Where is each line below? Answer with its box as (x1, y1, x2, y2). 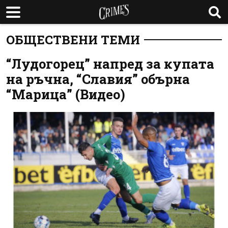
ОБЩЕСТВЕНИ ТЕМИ (6, 32, 140, 48)
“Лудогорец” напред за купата (6, 55, 214, 72)
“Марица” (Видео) (6, 85, 125, 103)
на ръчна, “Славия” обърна (6, 70, 190, 88)
